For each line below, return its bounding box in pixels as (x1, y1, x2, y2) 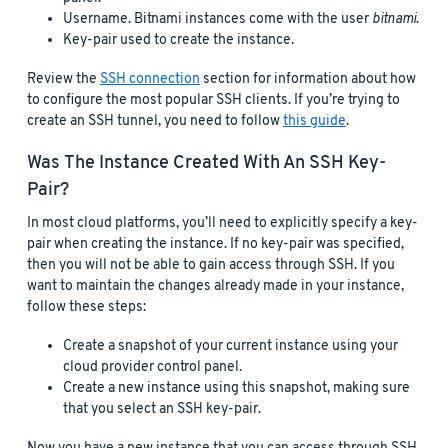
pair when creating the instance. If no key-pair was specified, (27, 235, 404, 255)
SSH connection (100, 70, 200, 90)
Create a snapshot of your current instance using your (63, 337, 398, 357)
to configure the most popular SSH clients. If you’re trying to (27, 91, 400, 111)
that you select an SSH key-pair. (63, 400, 261, 420)
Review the (27, 70, 100, 90)
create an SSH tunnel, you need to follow (27, 112, 283, 132)
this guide (283, 112, 346, 132)
